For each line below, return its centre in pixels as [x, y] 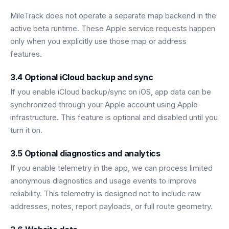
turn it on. [26, 131]
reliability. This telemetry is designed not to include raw [106, 194]
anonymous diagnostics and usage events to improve [104, 181]
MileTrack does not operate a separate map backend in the [113, 16]
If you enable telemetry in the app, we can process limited [111, 168]
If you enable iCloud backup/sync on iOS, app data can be [111, 92]
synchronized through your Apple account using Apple [104, 105]
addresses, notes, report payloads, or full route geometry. [111, 207]
